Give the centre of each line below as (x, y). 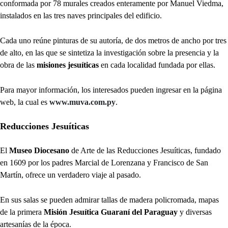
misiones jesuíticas (67, 65)
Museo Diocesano (40, 150)
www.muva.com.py (82, 102)
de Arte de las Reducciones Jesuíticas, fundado (146, 150)
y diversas (195, 212)
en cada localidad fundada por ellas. (157, 65)
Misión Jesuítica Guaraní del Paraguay (111, 212)
